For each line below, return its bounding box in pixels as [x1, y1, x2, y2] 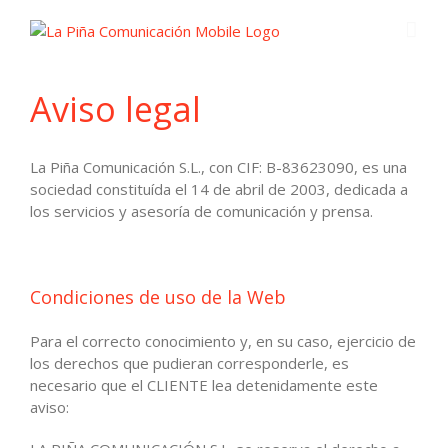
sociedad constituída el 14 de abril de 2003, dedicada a [30, 178, 408, 199]
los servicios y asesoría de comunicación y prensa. [30, 200, 373, 221]
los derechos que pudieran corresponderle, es [30, 353, 349, 374]
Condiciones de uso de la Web [30, 284, 286, 309]
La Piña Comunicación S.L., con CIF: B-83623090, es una [30, 156, 407, 177]
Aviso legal [30, 85, 201, 132]
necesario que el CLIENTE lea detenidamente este [30, 375, 378, 396]
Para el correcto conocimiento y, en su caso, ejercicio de [30, 331, 416, 352]
